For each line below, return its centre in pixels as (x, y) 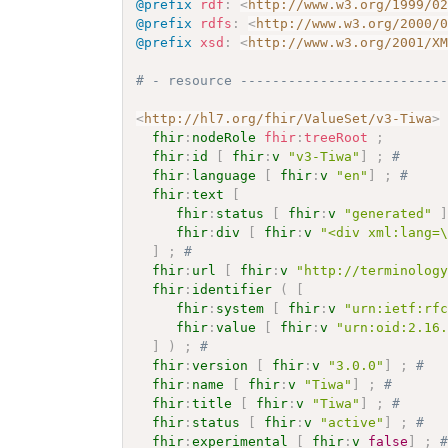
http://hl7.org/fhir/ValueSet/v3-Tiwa (288, 118)
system (240, 308)
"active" (352, 422)
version (220, 365)
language (224, 175)
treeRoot (336, 137)
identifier (232, 289)
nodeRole (224, 137)
